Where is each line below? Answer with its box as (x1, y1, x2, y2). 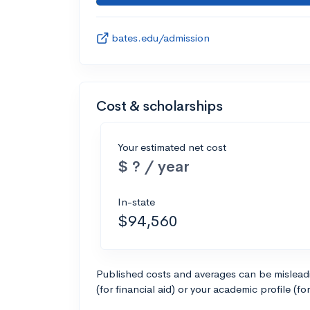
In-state (118, 194, 155, 208)
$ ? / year (118, 156, 190, 176)
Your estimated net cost (118, 140, 226, 154)
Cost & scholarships (96, 97, 223, 115)
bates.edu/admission (111, 30, 210, 44)
